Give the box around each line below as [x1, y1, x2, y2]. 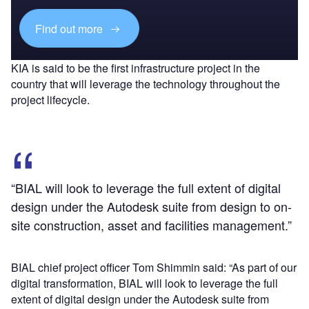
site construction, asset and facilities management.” [11, 216, 292, 235]
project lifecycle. [11, 92, 90, 108]
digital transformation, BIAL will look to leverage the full [11, 275, 278, 292]
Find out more [35, 20, 106, 37]
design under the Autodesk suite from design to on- [11, 197, 292, 216]
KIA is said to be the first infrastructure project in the [11, 60, 260, 77]
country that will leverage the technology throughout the [11, 76, 280, 92]
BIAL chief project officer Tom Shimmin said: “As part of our [11, 259, 297, 276]
